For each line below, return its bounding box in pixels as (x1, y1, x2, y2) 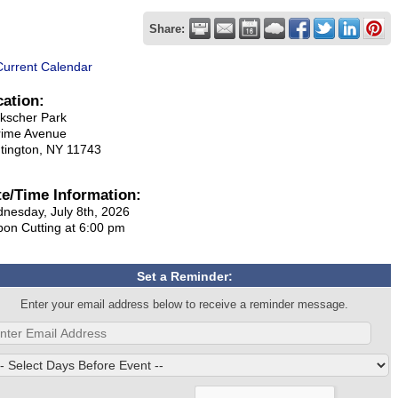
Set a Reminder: (136, 269, 233, 283)
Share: (149, 23, 185, 36)
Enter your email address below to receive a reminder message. (20, 298, 349, 311)
